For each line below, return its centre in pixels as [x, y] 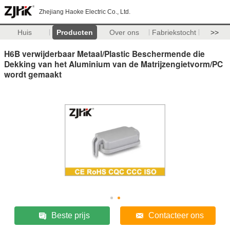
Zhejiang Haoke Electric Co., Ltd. [85, 12]
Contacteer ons [176, 215]
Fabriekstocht [174, 32]
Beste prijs [70, 215]
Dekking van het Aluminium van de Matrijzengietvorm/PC [113, 64]
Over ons [124, 32]
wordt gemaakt [33, 74]
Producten [74, 32]
